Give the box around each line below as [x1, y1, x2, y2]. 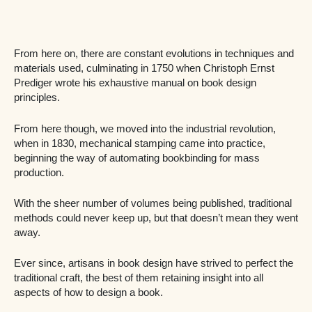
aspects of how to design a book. [14, 287, 163, 299]
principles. [14, 92, 63, 104]
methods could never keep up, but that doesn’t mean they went [14, 212, 298, 224]
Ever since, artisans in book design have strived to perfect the [14, 258, 293, 270]
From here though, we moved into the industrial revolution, [14, 123, 276, 134]
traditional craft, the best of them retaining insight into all [14, 272, 263, 284]
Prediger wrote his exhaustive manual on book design [14, 77, 256, 89]
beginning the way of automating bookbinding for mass [14, 152, 260, 164]
